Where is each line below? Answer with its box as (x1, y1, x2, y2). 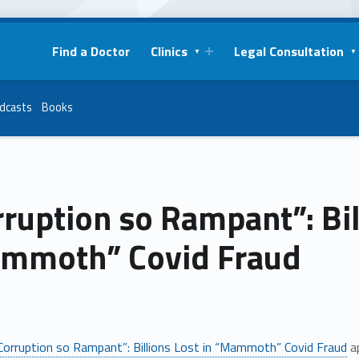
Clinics (150, 41, 188, 61)
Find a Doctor (51, 41, 130, 61)
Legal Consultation (233, 41, 344, 61)
